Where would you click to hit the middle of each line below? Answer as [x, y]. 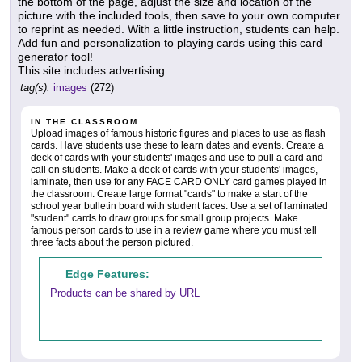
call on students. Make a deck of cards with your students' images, [174, 170]
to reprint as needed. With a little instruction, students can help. [179, 29]
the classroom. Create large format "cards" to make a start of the [169, 194]
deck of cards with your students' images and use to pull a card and [177, 158]
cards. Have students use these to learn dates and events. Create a [177, 146]
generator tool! [55, 57]
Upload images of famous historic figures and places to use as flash [178, 134]
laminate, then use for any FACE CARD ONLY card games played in [179, 182]
